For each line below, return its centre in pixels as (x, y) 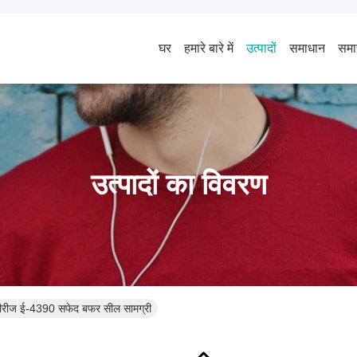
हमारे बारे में (209, 48)
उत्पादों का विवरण (178, 184)
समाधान (307, 48)
